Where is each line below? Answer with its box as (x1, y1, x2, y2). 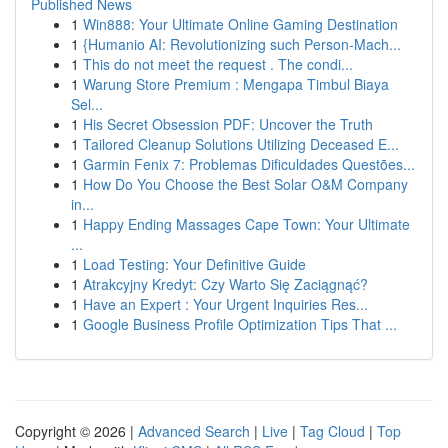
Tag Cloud (300, 421, 365, 441)
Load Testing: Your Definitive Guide (83, 254, 306, 274)
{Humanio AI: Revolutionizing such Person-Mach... (83, 34, 401, 54)
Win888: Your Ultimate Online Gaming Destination (83, 14, 398, 34)
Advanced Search (138, 421, 250, 441)
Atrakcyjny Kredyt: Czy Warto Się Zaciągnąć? (83, 274, 368, 294)
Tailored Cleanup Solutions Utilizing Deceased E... (83, 134, 399, 154)
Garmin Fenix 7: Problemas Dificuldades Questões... (83, 154, 415, 174)
